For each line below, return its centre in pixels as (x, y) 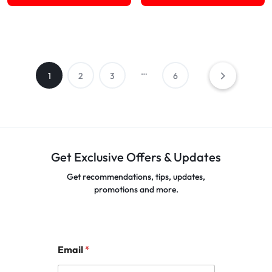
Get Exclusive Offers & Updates (136, 157)
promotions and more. (136, 189)
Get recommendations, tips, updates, (136, 177)
